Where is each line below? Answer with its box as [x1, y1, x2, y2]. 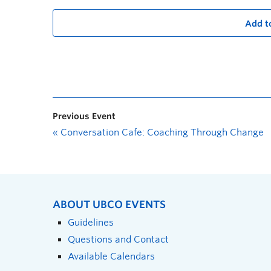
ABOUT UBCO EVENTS [53, 198, 166, 211]
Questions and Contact [68, 234, 169, 245]
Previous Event [53, 111, 116, 122]
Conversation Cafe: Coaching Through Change [58, 127, 264, 139]
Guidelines [68, 217, 114, 228]
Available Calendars [68, 251, 155, 262]
